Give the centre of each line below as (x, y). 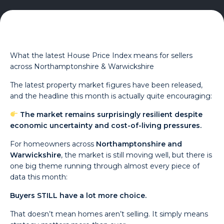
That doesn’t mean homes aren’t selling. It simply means (109, 214)
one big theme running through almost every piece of (105, 166)
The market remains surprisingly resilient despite (111, 114)
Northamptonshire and (139, 144)
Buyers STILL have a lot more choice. (78, 195)
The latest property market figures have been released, (106, 85)
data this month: (39, 177)
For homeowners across (53, 144)
